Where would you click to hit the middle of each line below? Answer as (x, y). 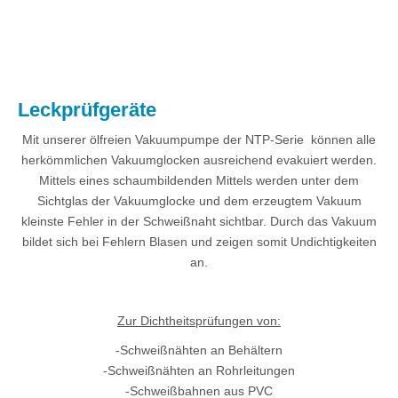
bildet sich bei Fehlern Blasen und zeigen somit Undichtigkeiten (199, 242)
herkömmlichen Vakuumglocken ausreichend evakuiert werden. (199, 160)
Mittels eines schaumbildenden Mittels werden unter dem (199, 180)
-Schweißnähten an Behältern (199, 350)
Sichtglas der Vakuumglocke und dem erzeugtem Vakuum (199, 201)
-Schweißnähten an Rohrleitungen (199, 370)
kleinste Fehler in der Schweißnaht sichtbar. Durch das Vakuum (199, 221)
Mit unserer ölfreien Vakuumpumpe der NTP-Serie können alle (199, 139)
